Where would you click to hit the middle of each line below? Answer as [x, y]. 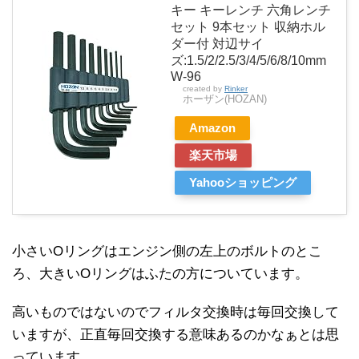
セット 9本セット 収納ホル [248, 27]
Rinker [236, 89]
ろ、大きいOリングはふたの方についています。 [160, 274]
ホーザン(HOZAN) [225, 99]
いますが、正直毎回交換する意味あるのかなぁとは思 [175, 335]
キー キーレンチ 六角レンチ [251, 10]
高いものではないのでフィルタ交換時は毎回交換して [175, 313]
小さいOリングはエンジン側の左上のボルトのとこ [167, 252]
